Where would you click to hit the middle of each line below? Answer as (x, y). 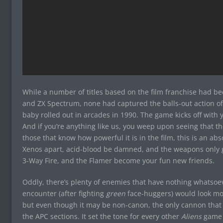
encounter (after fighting (64, 194)
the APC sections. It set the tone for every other (102, 217)
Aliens (191, 217)
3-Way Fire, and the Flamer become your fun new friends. (118, 161)
